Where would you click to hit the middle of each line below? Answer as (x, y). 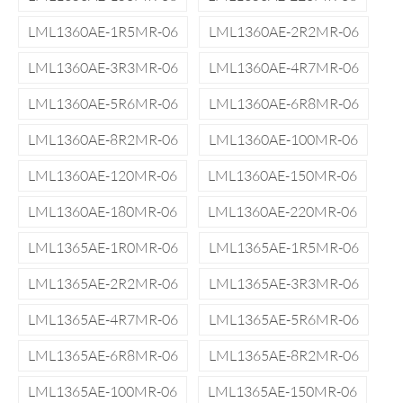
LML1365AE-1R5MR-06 (284, 247)
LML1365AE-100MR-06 (103, 391)
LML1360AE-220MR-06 (282, 211)
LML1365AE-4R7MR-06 (103, 319)
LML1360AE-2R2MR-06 (284, 31)
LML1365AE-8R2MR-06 (284, 355)
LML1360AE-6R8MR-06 (284, 103)
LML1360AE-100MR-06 (283, 139)
